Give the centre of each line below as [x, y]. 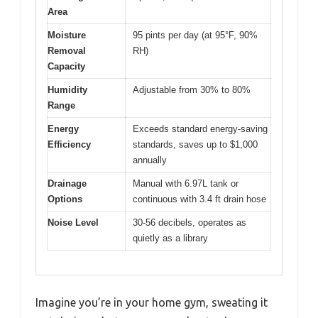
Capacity [66, 66]
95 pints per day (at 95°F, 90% [195, 35]
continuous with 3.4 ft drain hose [199, 199]
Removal [67, 50]
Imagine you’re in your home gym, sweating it [152, 303]
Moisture [67, 35]
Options [65, 199]
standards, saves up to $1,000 [195, 144]
